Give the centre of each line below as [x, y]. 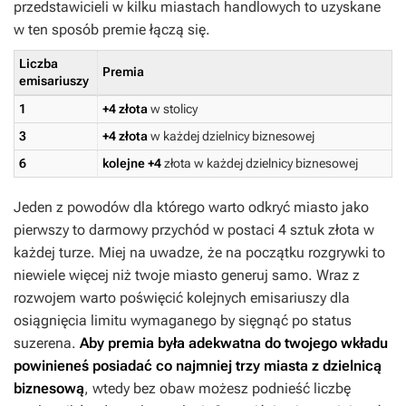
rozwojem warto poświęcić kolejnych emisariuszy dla [182, 298]
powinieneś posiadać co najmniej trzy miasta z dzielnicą [198, 366]
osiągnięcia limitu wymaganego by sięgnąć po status [183, 320]
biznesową [49, 388]
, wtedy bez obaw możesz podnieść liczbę [217, 388]
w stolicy [173, 109]
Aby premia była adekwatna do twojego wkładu [234, 343]
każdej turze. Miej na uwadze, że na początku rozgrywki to [199, 252]
